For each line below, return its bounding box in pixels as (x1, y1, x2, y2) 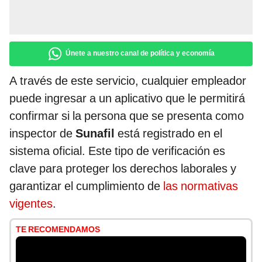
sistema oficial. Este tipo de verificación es (9, 144, 225, 158)
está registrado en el (115, 126, 222, 141)
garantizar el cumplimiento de (9, 179, 163, 194)
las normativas (163, 179, 238, 194)
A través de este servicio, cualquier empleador (9, 74, 246, 88)
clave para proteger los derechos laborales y (9, 161, 236, 176)
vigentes (9, 196, 53, 211)
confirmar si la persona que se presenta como (9, 109, 244, 123)
